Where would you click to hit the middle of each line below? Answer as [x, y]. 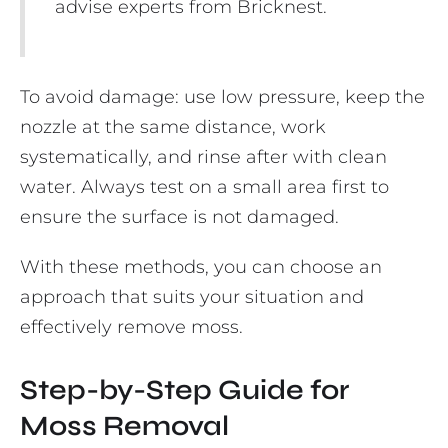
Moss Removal [124, 426]
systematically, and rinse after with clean [203, 157]
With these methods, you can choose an [201, 267]
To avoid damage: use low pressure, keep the [222, 97]
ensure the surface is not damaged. [179, 217]
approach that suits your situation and [192, 297]
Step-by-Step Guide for [185, 390]
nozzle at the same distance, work [173, 127]
